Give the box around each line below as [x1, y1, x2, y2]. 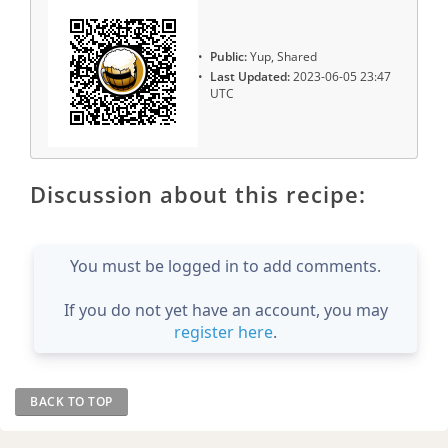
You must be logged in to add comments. [70, 255, 381, 278]
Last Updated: [210, 68, 290, 86]
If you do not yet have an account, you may [63, 299, 388, 322]
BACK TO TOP [30, 393, 113, 411]
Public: [210, 47, 247, 65]
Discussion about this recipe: [30, 179, 366, 210]
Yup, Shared [247, 47, 317, 65]
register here [174, 321, 273, 344]
